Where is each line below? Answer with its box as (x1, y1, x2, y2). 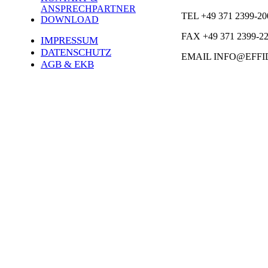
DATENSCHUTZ (41, 47, 111, 59)
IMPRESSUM (41, 35, 98, 47)
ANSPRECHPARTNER (41, 4, 136, 14)
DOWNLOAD (41, 14, 99, 25)
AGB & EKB (41, 59, 94, 71)
